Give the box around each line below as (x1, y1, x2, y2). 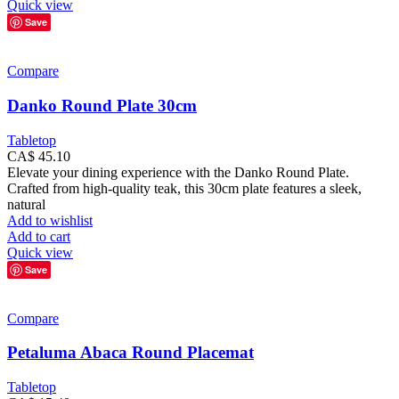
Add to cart (7, 228, 70, 244)
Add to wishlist (7, 212, 93, 228)
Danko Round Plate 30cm (7, 95, 197, 115)
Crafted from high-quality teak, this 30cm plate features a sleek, (7, 180, 362, 196)
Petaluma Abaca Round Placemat (7, 343, 254, 362)
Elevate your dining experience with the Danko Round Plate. (7, 164, 349, 180)
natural (7, 196, 45, 212)
